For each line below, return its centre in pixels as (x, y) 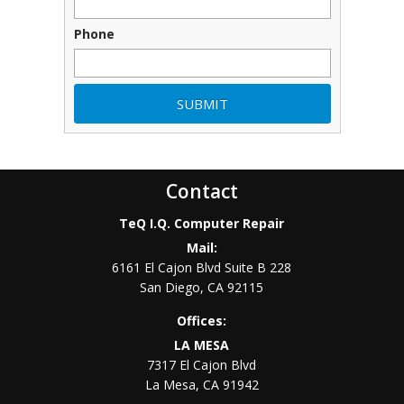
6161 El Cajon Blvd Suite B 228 (202, 268)
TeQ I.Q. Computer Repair (202, 224)
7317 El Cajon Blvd (202, 365)
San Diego (170, 288)
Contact (202, 192)
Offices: (202, 321)
